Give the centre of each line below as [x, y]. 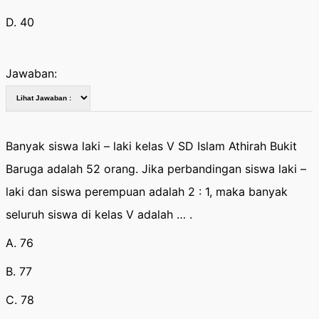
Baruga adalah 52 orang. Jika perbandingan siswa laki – [156, 169]
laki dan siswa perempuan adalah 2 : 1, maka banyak [147, 192]
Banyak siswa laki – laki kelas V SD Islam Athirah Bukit [151, 146]
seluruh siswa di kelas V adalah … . [99, 214]
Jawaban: [31, 73]
